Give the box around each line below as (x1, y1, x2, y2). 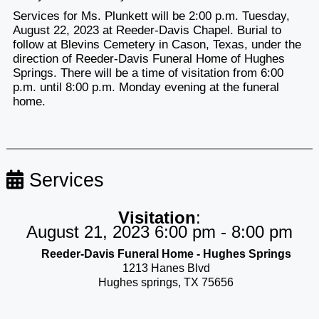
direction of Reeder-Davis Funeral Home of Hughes (12, 52, 285, 66)
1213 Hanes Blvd (122, 262, 210, 275)
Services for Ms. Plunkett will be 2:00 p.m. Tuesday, (12, 9, 290, 23)
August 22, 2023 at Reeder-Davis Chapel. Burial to (12, 23, 281, 38)
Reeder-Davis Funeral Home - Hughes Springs (41, 248, 291, 261)
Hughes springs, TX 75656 (98, 276, 234, 289)
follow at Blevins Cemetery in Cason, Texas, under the (12, 38, 301, 52)
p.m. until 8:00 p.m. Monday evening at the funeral (12, 80, 279, 95)
